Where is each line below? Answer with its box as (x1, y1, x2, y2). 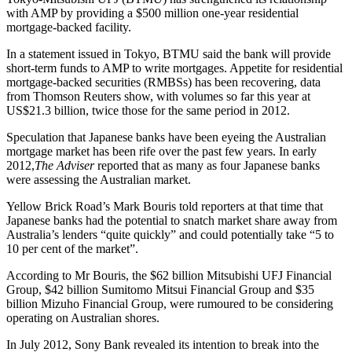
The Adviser (35, 159, 94, 173)
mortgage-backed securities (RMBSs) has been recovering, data (6, 75, 321, 90)
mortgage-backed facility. (6, 20, 131, 35)
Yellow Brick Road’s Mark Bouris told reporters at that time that (6, 200, 323, 214)
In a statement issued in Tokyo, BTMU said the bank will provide (6, 47, 331, 61)
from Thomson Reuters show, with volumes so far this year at (6, 90, 310, 104)
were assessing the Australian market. (6, 173, 191, 187)
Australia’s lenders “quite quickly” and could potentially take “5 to (6, 228, 334, 242)
